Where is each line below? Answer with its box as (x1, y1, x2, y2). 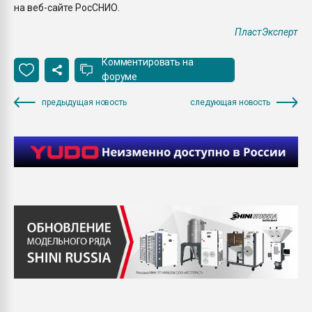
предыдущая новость (42, 97, 127, 107)
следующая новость (190, 97, 270, 107)
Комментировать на (102, 56, 194, 68)
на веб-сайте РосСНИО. (14, 1, 120, 13)
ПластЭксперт (235, 26, 298, 38)
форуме (102, 71, 138, 82)
